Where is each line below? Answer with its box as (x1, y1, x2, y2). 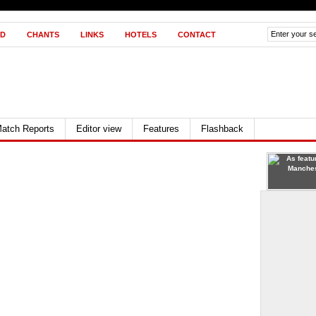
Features (143, 123, 179, 134)
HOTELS (125, 30, 157, 39)
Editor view (76, 123, 121, 134)
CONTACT (178, 30, 216, 39)
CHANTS (27, 30, 59, 39)
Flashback (201, 123, 243, 134)
